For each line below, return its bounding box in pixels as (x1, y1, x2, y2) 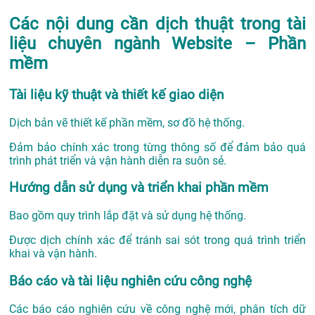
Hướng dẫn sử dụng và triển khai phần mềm (9, 180, 269, 196)
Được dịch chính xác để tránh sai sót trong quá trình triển (9, 233, 306, 247)
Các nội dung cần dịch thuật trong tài (9, 14, 306, 34)
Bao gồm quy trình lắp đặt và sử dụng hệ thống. (9, 209, 246, 223)
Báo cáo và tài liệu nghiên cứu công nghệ (9, 273, 252, 289)
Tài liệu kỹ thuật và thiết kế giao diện (9, 86, 224, 103)
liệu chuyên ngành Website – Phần (9, 34, 306, 54)
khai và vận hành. (9, 247, 97, 261)
